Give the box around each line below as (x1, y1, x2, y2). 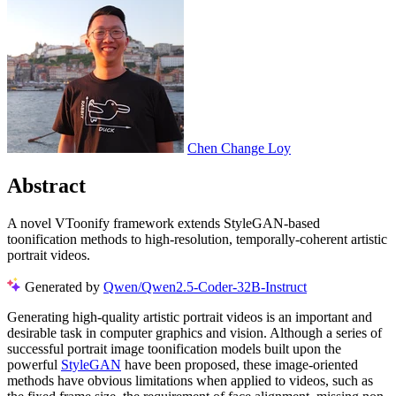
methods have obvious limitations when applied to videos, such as (7, 372, 373, 388)
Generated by (25, 278, 103, 294)
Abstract (7, 174, 86, 198)
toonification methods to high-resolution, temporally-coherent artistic (7, 231, 387, 247)
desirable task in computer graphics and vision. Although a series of (7, 324, 382, 340)
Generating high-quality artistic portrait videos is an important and (7, 308, 372, 324)
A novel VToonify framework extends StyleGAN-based (7, 215, 320, 231)
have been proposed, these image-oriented (121, 356, 358, 372)
